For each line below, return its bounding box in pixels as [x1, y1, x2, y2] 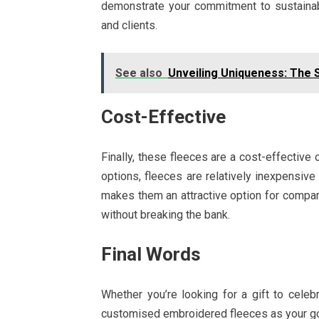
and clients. [101, 19, 157, 32]
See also [115, 66, 162, 80]
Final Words [101, 244, 201, 265]
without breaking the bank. [101, 208, 230, 221]
